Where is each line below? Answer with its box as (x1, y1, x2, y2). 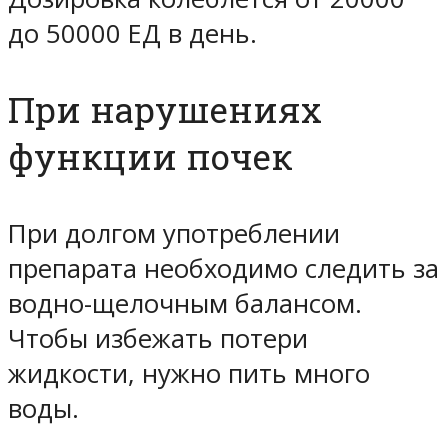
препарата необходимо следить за (8, 250, 439, 286)
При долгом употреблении (8, 215, 340, 251)
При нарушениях (8, 86, 322, 134)
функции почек (8, 133, 293, 181)
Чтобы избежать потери (8, 320, 308, 356)
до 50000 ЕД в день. (8, 16, 257, 52)
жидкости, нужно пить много (8, 355, 370, 391)
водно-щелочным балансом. (8, 285, 362, 321)
